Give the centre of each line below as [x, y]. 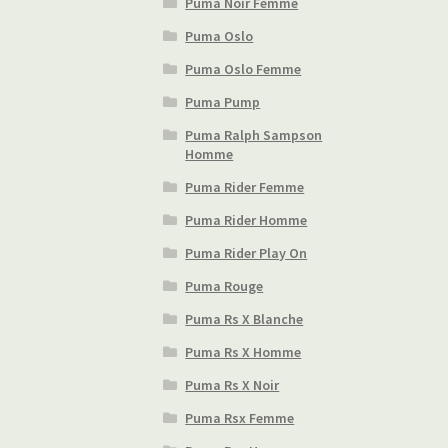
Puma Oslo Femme [243, 69]
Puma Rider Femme [245, 187]
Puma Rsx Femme [240, 418]
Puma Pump [223, 102]
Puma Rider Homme [246, 220]
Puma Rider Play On [246, 253]
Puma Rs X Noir [232, 385]
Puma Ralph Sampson [254, 135]
